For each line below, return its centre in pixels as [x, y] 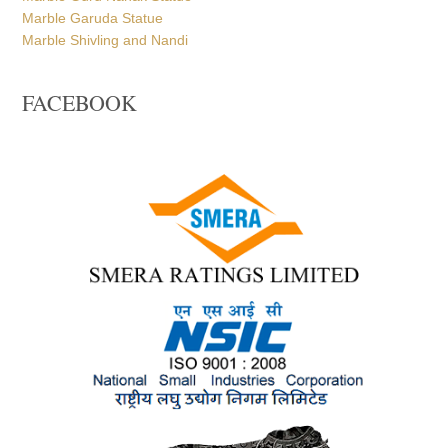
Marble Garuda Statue [93, 18]
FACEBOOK [80, 102]
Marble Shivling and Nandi [105, 40]
